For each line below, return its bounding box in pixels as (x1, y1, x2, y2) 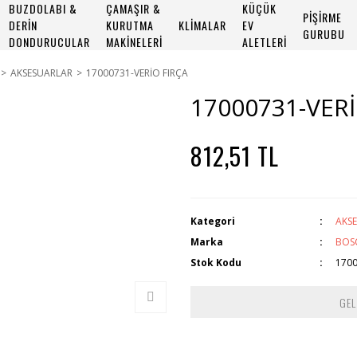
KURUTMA (106, 17, 154, 33)
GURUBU (303, 25, 345, 42)
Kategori (190, 214, 235, 228)
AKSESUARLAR (10, 66, 73, 80)
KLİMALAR (178, 17, 226, 33)
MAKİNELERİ (106, 33, 163, 50)
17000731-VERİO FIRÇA (86, 66, 188, 80)
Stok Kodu (190, 256, 241, 269)
